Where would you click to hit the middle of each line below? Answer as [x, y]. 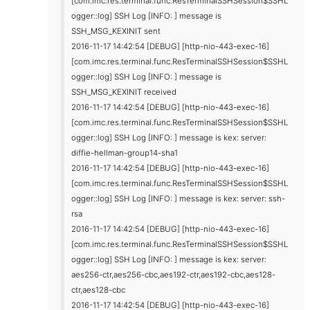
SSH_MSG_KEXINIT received [124, 92]
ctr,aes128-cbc [98, 290]
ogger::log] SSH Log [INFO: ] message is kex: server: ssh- [178, 198]
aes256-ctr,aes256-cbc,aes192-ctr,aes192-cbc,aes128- [173, 274]
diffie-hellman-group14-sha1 [125, 153]
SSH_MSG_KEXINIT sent [116, 31]
